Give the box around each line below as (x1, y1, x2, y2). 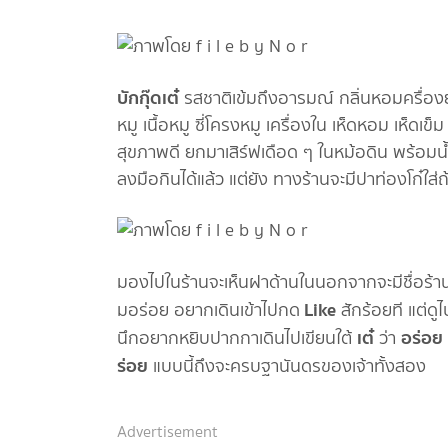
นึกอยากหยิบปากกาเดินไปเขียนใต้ (117, 325, 357, 352)
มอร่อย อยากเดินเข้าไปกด (117, 297, 300, 324)
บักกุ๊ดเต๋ (117, 83, 179, 113)
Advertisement (117, 420, 218, 444)
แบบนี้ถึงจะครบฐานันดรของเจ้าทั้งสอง (148, 353, 426, 380)
